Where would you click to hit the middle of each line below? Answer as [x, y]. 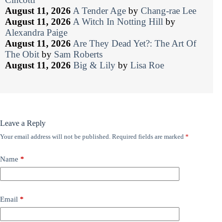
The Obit [22, 55]
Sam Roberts [78, 55]
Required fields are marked [149, 137]
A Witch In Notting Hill [118, 22]
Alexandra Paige [36, 33]
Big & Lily [94, 65]
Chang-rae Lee [168, 11]
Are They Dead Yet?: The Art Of [135, 44]
